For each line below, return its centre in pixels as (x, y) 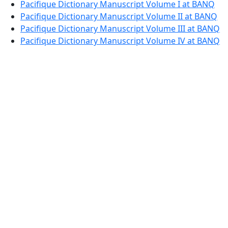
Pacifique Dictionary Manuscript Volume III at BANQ (120, 29)
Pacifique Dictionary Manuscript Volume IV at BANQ (120, 41)
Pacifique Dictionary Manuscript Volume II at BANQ (119, 17)
